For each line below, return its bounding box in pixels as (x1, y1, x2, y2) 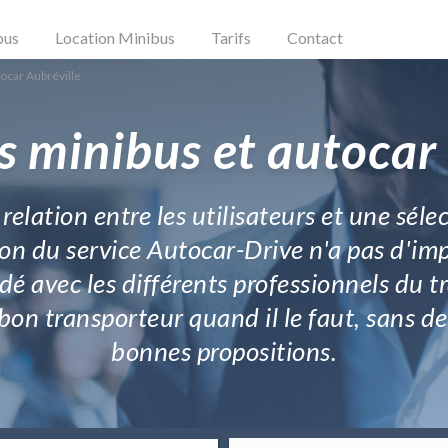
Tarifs (211, 27, 251, 47)
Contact (287, 27, 343, 47)
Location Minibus (55, 27, 175, 47)
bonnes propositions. (111, 335, 337, 367)
